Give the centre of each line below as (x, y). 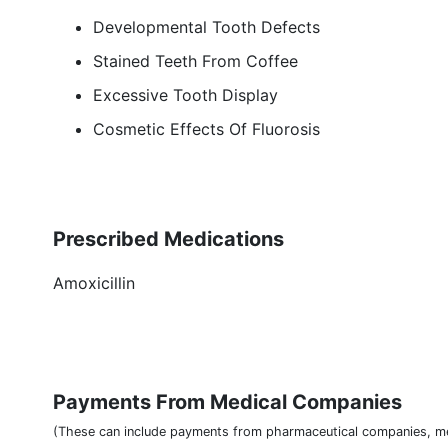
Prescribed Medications (168, 239)
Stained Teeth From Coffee (195, 61)
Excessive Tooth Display (185, 95)
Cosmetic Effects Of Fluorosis (206, 129)
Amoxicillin (94, 283)
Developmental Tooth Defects (206, 27)
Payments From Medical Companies (227, 402)
